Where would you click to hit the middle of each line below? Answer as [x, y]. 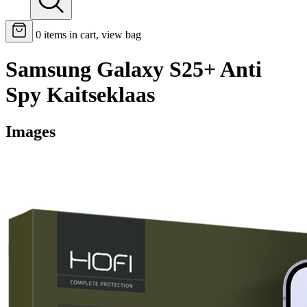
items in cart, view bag [93, 35]
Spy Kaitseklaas [80, 95]
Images [30, 131]
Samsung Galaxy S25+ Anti [134, 70]
